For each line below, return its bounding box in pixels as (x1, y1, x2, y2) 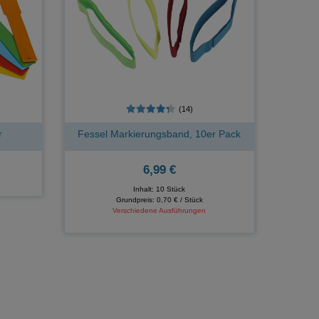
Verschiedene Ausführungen (113, 206, 206, 214)
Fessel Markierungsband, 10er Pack (78, 127, 241, 140)
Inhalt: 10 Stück (133, 184, 186, 193)
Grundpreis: (115, 195, 157, 204)
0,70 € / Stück (156, 195, 203, 204)
